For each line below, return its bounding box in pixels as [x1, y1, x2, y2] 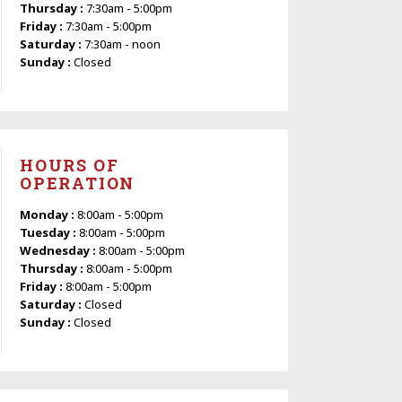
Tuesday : [20, 223, 79, 240]
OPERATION [20, 171, 135, 194]
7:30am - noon [84, 35, 161, 52]
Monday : [20, 205, 77, 223]
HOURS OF [20, 153, 119, 176]
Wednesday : [20, 241, 99, 258]
